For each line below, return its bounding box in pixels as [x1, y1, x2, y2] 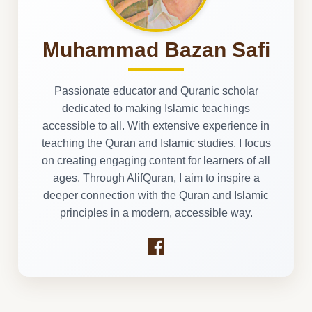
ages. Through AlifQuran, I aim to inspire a [52, 171, 260, 184]
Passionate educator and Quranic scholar [54, 84, 258, 97]
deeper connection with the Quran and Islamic [43, 189, 269, 201]
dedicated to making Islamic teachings [62, 102, 250, 114]
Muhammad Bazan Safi [42, 38, 270, 61]
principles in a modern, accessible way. [59, 206, 253, 219]
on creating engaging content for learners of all [42, 154, 270, 166]
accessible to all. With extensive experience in [42, 119, 270, 132]
